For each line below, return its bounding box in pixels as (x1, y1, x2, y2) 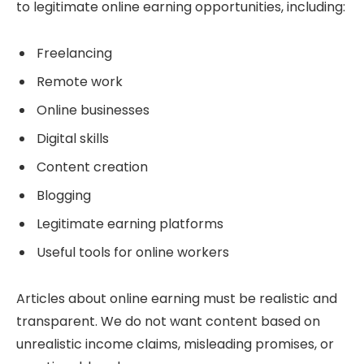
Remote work (37, 72, 123, 92)
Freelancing (37, 44, 112, 63)
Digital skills (37, 129, 109, 149)
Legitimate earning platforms (37, 214, 223, 234)
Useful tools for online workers (37, 243, 229, 262)
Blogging (37, 186, 91, 206)
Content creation (37, 158, 148, 177)
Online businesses (37, 101, 149, 120)
